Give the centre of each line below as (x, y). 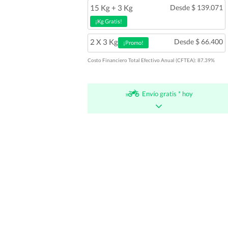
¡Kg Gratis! (108, 21)
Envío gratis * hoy (167, 93)
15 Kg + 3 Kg (111, 7)
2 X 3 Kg (104, 41)
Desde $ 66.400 (198, 41)
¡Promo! (133, 43)
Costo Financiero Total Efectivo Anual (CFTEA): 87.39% (151, 60)
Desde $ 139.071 (196, 7)
